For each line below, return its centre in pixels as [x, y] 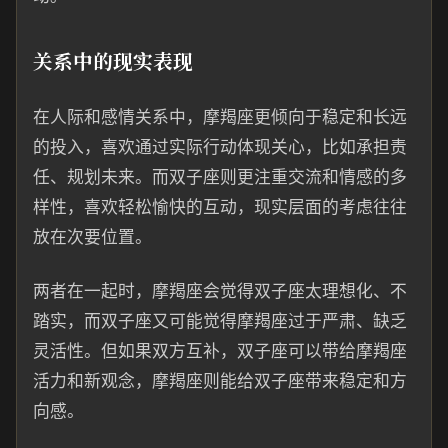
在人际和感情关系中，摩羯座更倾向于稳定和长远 [220, 117]
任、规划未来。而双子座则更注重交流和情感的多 [220, 177]
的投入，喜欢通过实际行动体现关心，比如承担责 [220, 147]
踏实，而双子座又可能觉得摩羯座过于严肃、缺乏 [220, 321]
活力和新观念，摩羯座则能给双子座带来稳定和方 [220, 381]
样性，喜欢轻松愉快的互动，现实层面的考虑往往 [220, 207]
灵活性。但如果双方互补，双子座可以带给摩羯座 [220, 351]
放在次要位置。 [92, 237]
